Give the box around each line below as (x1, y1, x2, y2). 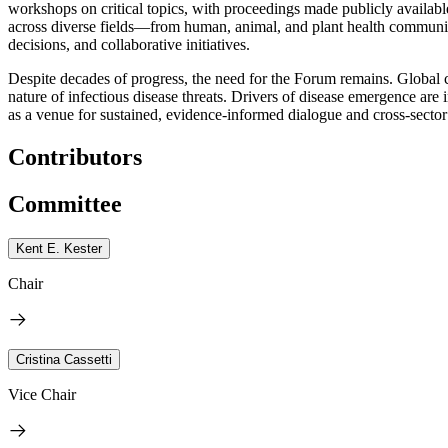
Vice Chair (8, 385, 76, 403)
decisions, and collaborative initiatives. (8, 35, 250, 53)
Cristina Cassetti (16, 351, 112, 367)
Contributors (8, 143, 142, 170)
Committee (8, 190, 122, 217)
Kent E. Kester (16, 240, 102, 256)
